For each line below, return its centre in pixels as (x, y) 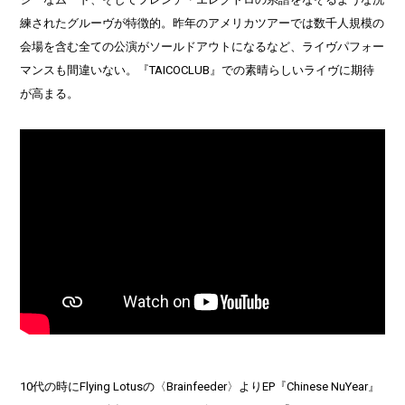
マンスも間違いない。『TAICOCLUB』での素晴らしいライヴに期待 (198, 70)
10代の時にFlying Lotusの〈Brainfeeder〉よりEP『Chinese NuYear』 (200, 387)
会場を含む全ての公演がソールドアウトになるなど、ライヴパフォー (202, 46)
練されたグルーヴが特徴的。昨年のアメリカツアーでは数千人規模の (202, 23)
